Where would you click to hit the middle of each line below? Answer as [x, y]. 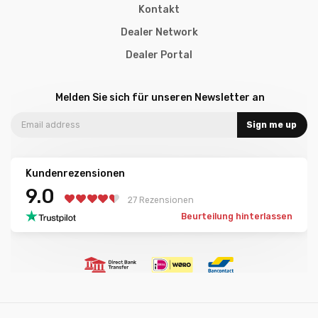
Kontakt [159, 10]
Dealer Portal [159, 55]
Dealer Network [159, 33]
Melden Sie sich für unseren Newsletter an [160, 98]
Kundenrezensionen [75, 174]
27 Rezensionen [161, 200]
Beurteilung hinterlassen [237, 217]
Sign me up [271, 125]
